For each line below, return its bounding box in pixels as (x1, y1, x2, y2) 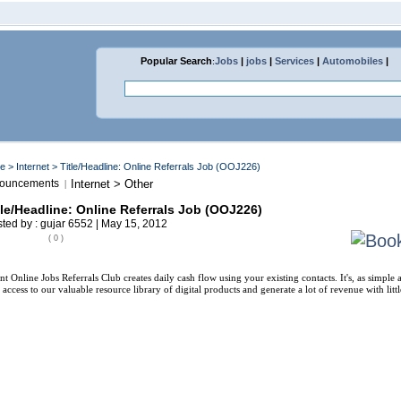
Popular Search (141, 55, 212, 66)
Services (275, 55, 314, 66)
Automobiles (322, 55, 383, 66)
